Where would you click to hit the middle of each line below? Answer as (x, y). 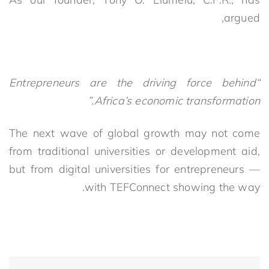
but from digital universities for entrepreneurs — (134, 169)
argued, (242, 17)
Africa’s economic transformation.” (177, 100)
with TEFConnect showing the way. (172, 187)
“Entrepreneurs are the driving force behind (132, 82)
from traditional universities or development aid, (134, 151)
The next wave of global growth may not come (134, 133)
